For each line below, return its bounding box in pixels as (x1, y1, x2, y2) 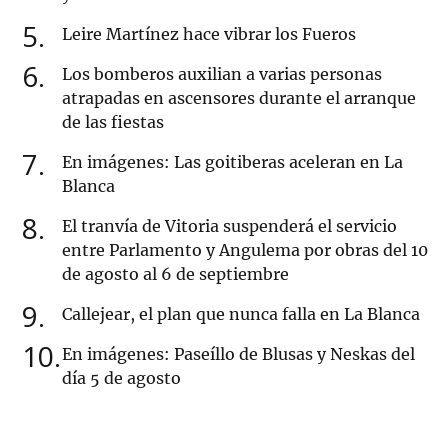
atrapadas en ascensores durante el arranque (62, 88, 416, 109)
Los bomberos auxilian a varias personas (62, 64, 382, 85)
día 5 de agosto (62, 368, 181, 389)
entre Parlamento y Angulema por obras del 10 (62, 240, 428, 261)
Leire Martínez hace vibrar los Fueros (62, 24, 356, 45)
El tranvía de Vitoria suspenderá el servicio (62, 216, 397, 237)
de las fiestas (62, 112, 164, 133)
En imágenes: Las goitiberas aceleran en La (62, 152, 403, 173)
